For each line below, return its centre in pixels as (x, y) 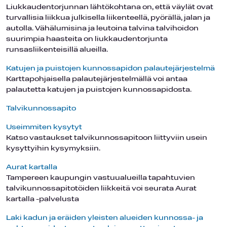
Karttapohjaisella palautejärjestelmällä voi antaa (97, 79)
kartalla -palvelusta (43, 199)
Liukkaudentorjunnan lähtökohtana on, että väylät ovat (110, 7)
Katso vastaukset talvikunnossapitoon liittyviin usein (107, 138)
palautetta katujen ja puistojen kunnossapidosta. (99, 90)
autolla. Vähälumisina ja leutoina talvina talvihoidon (102, 28)
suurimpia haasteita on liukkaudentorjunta (87, 39)
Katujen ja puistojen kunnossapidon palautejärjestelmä (110, 68)
